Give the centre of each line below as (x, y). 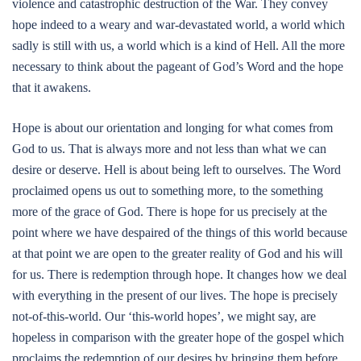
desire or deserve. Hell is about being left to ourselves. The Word (176, 170)
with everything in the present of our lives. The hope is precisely (175, 295)
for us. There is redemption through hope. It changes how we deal (179, 274)
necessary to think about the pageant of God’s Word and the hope (178, 66)
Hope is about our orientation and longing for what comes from (172, 128)
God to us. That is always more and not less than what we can (169, 149)
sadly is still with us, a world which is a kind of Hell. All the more (178, 46)
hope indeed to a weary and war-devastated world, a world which (178, 25)
